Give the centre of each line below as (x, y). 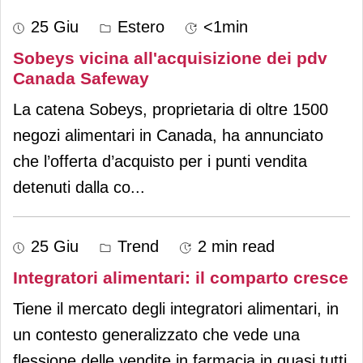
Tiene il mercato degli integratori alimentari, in (176, 308)
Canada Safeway (81, 78)
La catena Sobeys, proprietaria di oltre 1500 (171, 109)
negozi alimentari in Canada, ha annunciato (168, 135)
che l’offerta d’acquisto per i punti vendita (160, 161)
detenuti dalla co (72, 187)
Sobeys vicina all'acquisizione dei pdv (170, 58)
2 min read (236, 246)
